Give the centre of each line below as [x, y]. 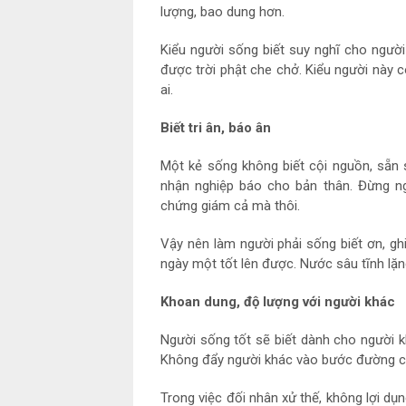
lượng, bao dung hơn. [222, 12]
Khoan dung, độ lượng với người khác [278, 302]
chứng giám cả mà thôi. [230, 206]
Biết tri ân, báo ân [216, 128]
